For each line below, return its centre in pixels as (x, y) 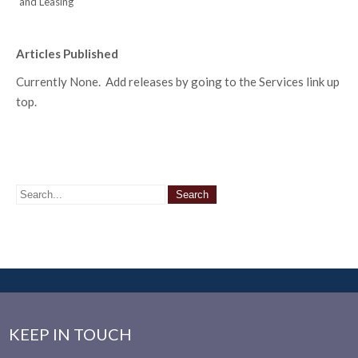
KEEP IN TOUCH (71, 334)
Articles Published (67, 54)
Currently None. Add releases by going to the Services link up (178, 82)
